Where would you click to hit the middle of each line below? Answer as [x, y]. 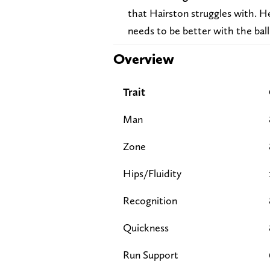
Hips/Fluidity [152, 173]
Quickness [146, 227]
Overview [144, 58]
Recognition [150, 200]
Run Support [151, 254]
